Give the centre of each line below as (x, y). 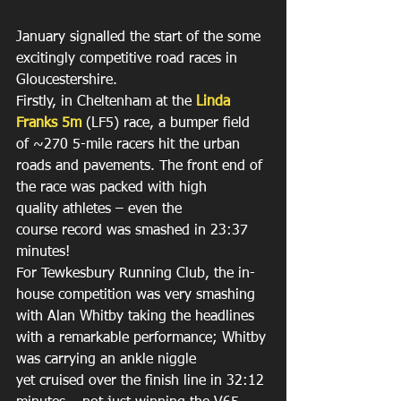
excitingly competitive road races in (129, 59)
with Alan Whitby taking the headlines (137, 317)
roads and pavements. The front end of (141, 166)
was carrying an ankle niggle (108, 360)
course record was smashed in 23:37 (134, 231)
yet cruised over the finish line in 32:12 (142, 381)
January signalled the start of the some (141, 38)
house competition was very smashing (138, 295)
